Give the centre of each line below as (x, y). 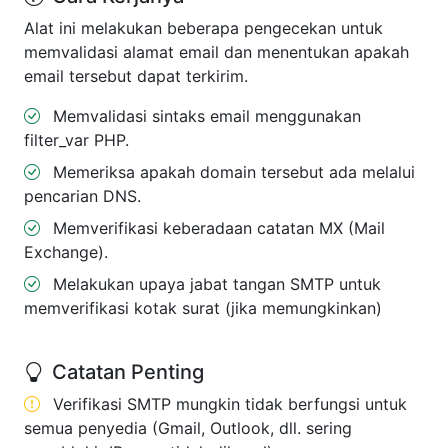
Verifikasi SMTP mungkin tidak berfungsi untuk (227, 404)
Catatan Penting (128, 372)
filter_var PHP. (76, 140)
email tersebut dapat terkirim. (136, 76)
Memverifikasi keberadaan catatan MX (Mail (216, 228)
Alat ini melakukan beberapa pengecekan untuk (203, 28)
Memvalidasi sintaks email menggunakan (204, 116)
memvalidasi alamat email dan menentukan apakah (216, 52)
